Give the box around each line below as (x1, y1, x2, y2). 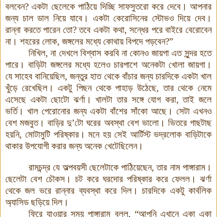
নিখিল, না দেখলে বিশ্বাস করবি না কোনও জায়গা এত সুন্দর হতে (29, 47, 212, 58)
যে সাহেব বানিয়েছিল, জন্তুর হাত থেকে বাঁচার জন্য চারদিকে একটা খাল (5, 71, 212, 81)
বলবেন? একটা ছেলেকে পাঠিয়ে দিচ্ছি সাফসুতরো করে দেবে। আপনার (5, 1, 212, 12)
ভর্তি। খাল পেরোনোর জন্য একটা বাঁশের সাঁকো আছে (5, 106, 167, 116)
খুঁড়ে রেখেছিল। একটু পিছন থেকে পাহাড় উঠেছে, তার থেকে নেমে (5, 82, 212, 93)
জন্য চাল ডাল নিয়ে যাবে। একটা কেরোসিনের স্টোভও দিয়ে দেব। (5, 13, 212, 23)
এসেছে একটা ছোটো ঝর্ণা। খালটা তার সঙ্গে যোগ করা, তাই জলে (5, 94, 212, 105)
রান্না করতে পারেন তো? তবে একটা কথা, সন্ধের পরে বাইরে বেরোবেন (5, 24, 212, 35)
